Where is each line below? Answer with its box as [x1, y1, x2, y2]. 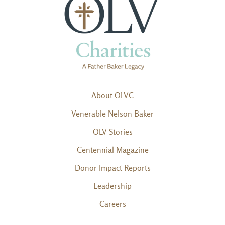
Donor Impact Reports [74, 163, 151, 173]
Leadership [93, 181, 132, 191]
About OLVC [91, 90, 134, 100]
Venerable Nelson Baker [71, 108, 154, 119]
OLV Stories [92, 127, 133, 137]
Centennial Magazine [76, 145, 149, 155]
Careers [99, 199, 126, 209]
